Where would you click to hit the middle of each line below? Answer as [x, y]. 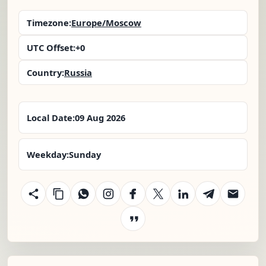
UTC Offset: [51, 48]
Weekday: [48, 155]
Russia [78, 73]
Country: [45, 73]
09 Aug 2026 [100, 118]
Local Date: [51, 118]
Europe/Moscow [106, 23]
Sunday [85, 155]
